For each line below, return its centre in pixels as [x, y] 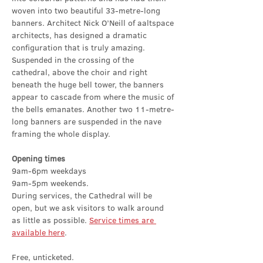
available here [38, 232]
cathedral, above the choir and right [81, 72]
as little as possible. [50, 220]
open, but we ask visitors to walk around [89, 208]
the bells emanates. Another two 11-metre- [93, 109]
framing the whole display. [61, 134]
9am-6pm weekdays [49, 171]
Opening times [38, 159]
